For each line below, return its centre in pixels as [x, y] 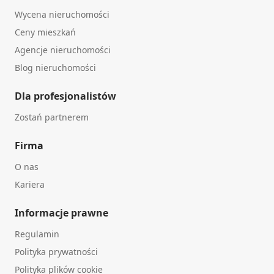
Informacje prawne [61, 213]
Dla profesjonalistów [65, 96]
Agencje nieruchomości [63, 50]
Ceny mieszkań [45, 32]
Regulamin [37, 234]
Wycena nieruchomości [62, 14]
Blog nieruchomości [55, 67]
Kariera [30, 184]
